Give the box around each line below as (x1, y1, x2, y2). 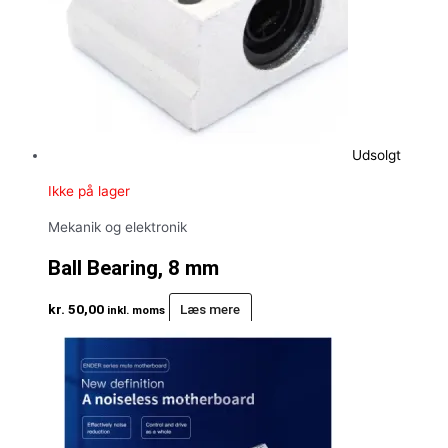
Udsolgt (352, 147, 401, 164)
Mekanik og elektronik (48, 218, 187, 235)
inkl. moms (107, 302, 165, 317)
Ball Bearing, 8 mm (48, 255, 219, 280)
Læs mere (180, 300, 241, 317)
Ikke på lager (48, 183, 130, 200)
